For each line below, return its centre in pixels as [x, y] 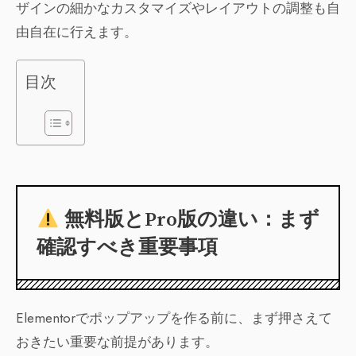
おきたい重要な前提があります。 [117, 342]
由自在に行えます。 [77, 32]
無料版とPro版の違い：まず [189, 220]
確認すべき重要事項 [127, 248]
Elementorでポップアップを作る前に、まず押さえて [174, 318]
